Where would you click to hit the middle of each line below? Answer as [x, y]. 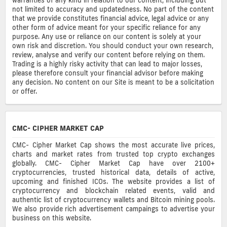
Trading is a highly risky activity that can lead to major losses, [107, 64]
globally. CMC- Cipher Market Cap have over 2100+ [113, 163]
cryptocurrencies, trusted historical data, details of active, [113, 173]
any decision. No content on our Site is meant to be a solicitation [113, 82]
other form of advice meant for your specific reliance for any [106, 27]
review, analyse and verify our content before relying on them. [108, 54]
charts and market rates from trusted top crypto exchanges [113, 154]
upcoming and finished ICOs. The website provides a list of [113, 182]
